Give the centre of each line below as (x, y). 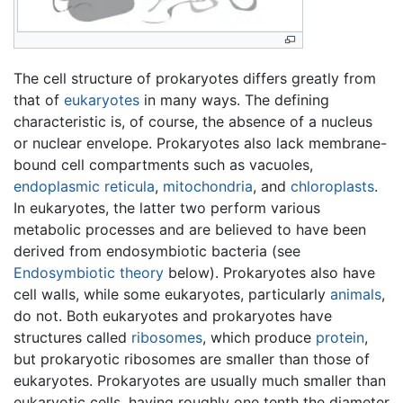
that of (39, 99)
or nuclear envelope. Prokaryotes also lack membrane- (200, 143)
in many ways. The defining (234, 99)
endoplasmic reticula (84, 186)
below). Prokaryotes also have (269, 272)
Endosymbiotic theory (89, 272)
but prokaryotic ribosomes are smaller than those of (192, 358)
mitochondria (208, 186)
